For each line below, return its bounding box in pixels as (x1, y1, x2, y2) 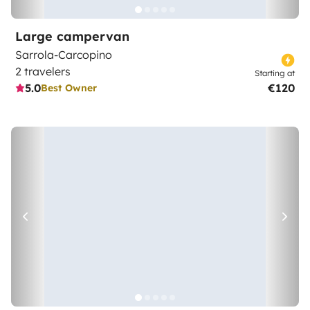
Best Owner (41, 81, 97, 94)
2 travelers (15, 64, 71, 78)
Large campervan (15, 28, 129, 44)
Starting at (255, 68, 295, 78)
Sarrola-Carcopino (15, 48, 112, 62)
